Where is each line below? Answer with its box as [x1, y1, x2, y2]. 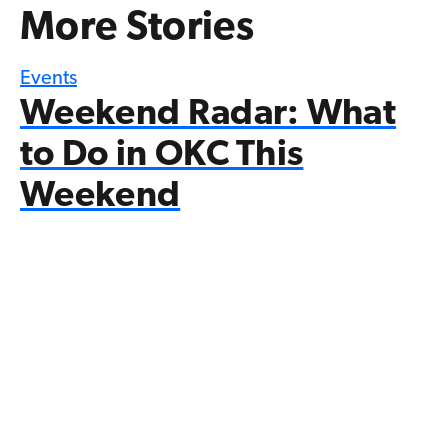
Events [20, 69, 77, 90]
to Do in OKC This [20, 138, 304, 175]
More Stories [20, 9, 254, 50]
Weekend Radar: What [20, 97, 397, 134]
